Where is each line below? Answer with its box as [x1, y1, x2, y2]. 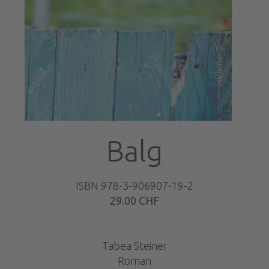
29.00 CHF [110, 195, 159, 207]
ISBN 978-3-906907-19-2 [76, 180, 193, 192]
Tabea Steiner [101, 240, 168, 252]
